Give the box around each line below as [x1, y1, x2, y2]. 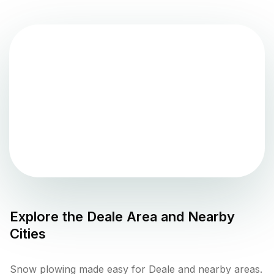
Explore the [10, 208, 87, 224]
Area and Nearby [123, 208, 235, 224]
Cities [10, 225, 46, 242]
